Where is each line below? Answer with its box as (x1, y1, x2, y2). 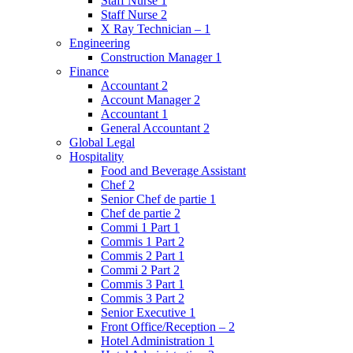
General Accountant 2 (101, 121, 210, 135)
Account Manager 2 (101, 93, 200, 106)
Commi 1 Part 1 (101, 221, 180, 234)
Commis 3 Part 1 (101, 277, 184, 291)
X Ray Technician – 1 (101, 22, 210, 35)
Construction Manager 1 (101, 50, 221, 64)
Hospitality (69, 150, 124, 163)
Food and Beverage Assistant (101, 164, 246, 177)
